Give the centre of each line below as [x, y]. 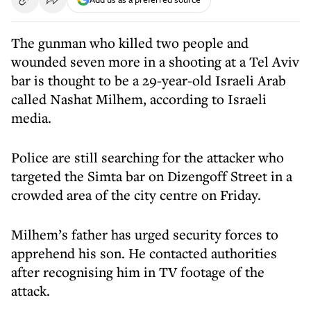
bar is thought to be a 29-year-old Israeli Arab [149, 80]
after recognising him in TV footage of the [138, 272]
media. [31, 118]
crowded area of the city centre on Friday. [136, 195]
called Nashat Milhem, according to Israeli [139, 99]
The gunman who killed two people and [130, 43]
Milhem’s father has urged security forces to [145, 234]
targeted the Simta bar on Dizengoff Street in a [152, 176]
